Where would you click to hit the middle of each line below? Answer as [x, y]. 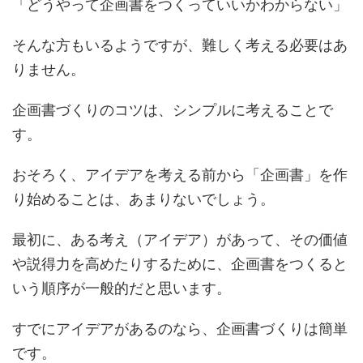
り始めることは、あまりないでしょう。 [143, 199]
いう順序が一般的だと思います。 [122, 288]
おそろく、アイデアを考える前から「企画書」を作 [180, 175]
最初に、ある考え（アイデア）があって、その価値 [180, 239]
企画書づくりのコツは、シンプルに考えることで [173, 110]
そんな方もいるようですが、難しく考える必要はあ [180, 45]
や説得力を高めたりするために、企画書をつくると [180, 264]
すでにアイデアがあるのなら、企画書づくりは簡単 [180, 329]
